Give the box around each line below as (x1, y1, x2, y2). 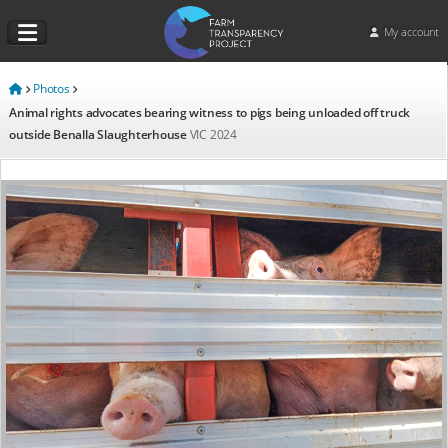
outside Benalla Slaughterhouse (9, 126, 190, 142)
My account (381, 25, 440, 39)
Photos (33, 80, 70, 96)
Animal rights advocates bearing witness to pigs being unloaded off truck (9, 104, 411, 120)
